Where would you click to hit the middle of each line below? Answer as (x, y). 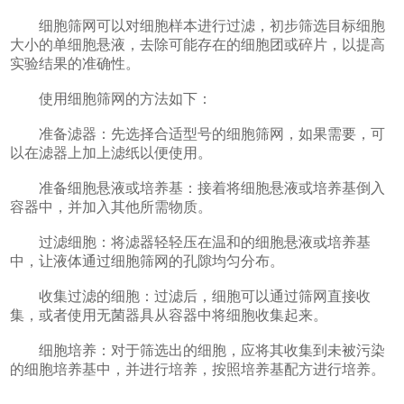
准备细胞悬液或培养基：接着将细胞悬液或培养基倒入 (198, 188)
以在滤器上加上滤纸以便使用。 (111, 152)
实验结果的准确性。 (75, 63)
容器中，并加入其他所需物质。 (111, 207)
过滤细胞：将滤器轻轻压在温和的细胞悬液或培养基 (191, 242)
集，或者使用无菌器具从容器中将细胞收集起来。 (169, 315)
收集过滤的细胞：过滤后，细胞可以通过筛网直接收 (191, 296)
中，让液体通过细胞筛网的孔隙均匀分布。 (147, 261)
